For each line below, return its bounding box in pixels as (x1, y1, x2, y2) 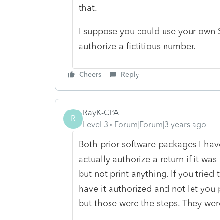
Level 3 (83, 119, 108, 129)
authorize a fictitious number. (78, 40, 196, 52)
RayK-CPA (83, 108, 119, 117)
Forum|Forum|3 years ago (114, 119, 206, 129)
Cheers (79, 70, 101, 79)
